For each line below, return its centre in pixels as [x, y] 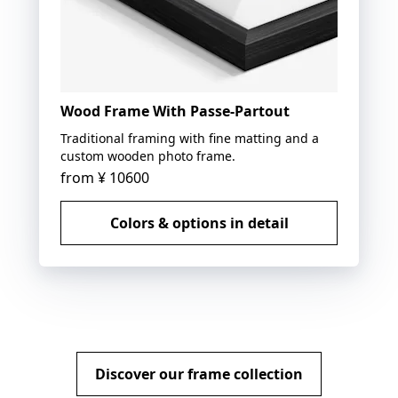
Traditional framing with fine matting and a [190, 138]
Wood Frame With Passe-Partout [175, 111]
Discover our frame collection [199, 374]
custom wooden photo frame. [148, 155]
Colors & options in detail [199, 223]
